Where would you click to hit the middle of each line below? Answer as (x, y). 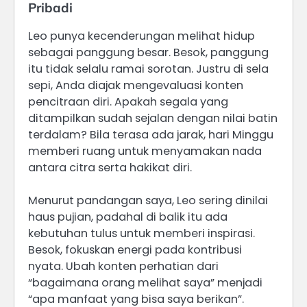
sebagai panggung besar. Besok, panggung (148, 52)
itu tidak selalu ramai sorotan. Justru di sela (148, 69)
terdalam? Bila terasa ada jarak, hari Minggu (151, 134)
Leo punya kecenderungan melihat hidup (142, 36)
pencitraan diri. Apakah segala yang (128, 101)
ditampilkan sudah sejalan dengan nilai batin (153, 118)
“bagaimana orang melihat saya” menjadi (145, 282)
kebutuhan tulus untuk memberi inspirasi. (142, 233)
